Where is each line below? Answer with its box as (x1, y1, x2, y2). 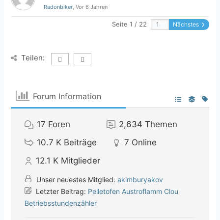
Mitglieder (61, 156, 101, 166)
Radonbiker (44, 3, 73, 11)
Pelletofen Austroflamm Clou (88, 187, 179, 196)
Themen (145, 119, 178, 130)
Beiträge (64, 137, 97, 148)
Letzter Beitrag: (34, 187, 88, 196)
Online (132, 137, 157, 148)
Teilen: (21, 53, 45, 63)
